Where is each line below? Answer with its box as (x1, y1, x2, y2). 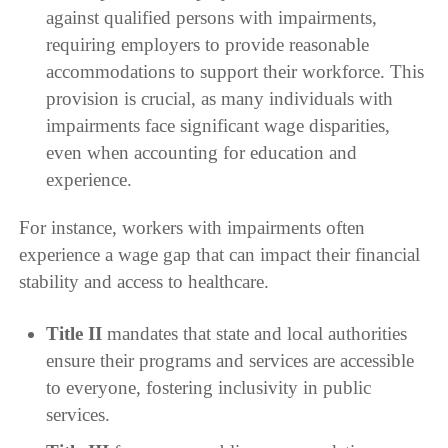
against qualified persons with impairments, (45, 7, 377, 29)
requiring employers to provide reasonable (45, 34, 369, 56)
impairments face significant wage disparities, (45, 115, 390, 137)
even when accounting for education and (45, 142, 357, 164)
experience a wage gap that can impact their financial (19, 244, 421, 266)
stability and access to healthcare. (19, 271, 270, 293)
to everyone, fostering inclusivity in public (45, 377, 371, 399)
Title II (45, 323, 102, 345)
